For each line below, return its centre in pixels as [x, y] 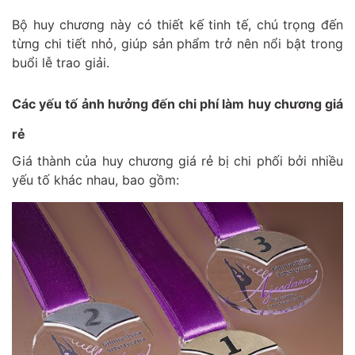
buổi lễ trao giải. [61, 62]
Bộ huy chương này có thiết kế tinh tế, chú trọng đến [177, 24]
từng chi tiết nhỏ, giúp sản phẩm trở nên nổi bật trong [177, 43]
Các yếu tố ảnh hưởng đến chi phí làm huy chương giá [177, 103]
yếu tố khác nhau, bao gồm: [95, 179]
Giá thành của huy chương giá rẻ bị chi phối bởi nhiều [177, 160]
